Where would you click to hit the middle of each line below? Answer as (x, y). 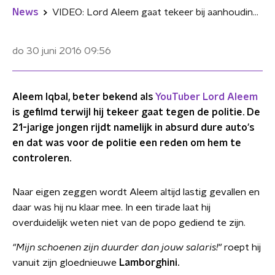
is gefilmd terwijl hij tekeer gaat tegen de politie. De (136, 112)
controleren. (42, 158)
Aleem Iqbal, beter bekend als (84, 97)
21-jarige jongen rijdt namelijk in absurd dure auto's (134, 128)
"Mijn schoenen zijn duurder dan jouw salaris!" (118, 247)
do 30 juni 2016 (47, 51)
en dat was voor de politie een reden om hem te (127, 143)
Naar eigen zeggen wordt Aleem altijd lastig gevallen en (136, 192)
